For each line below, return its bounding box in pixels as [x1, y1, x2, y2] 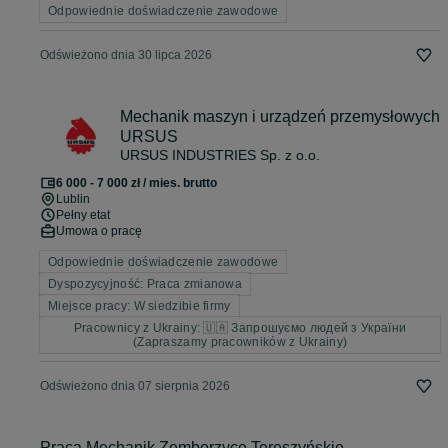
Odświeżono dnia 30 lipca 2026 [40, 48, 212, 63]
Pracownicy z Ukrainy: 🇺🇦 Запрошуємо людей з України [73, 321, 407, 336]
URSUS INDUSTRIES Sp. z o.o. [120, 147, 320, 164]
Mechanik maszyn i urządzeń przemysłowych [120, 108, 440, 126]
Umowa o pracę [56, 224, 142, 239]
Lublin [56, 192, 90, 207]
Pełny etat [56, 208, 110, 223]
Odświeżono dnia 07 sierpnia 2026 [40, 379, 230, 394]
